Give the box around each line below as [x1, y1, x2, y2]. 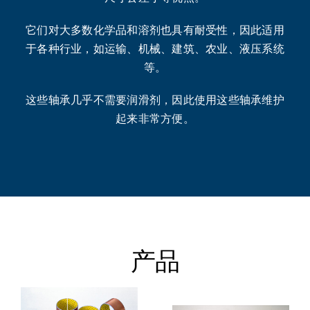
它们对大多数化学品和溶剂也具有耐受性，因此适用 [26, 21, 284, 37]
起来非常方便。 [116, 110, 194, 125]
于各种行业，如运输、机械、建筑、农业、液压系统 [26, 40, 284, 55]
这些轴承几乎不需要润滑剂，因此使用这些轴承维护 [26, 91, 284, 107]
